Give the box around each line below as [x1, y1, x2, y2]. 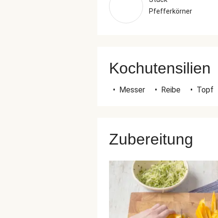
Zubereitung [109, 130, 193, 148]
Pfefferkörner [149, 7, 192, 15]
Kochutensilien [109, 59, 211, 77]
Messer [119, 85, 145, 94]
